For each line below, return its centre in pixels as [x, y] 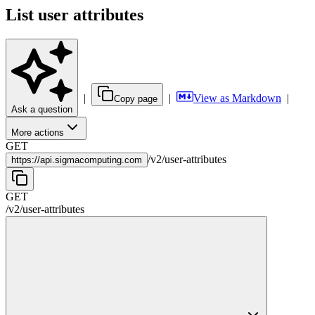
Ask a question [42, 109]
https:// [26, 160]
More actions [38, 132]
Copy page [136, 98]
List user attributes [75, 14]
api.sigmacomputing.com [91, 160]
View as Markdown [237, 98]
